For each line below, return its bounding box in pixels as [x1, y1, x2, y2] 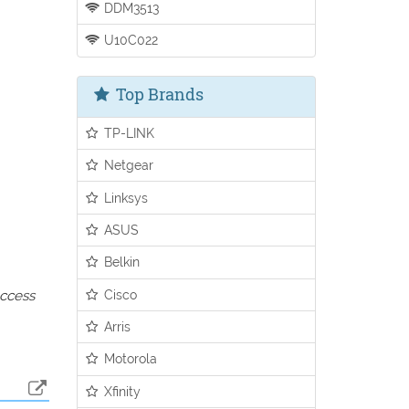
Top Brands [111, 82, 204, 105]
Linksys [100, 189, 149, 205]
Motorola [100, 351, 158, 367]
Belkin [100, 254, 141, 270]
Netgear [100, 157, 154, 173]
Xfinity [100, 383, 142, 399]
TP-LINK [100, 124, 155, 141]
